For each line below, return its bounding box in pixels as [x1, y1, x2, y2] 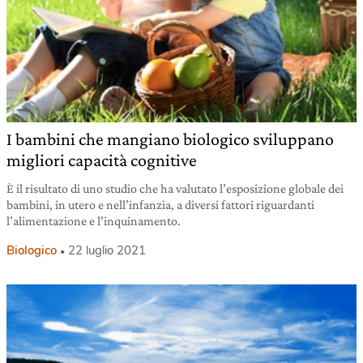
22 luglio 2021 [68, 242, 146, 259]
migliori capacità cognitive [6, 150, 197, 171]
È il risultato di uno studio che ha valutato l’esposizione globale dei [6, 181, 344, 196]
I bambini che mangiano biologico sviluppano [6, 129, 334, 150]
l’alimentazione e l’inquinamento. [6, 214, 181, 228]
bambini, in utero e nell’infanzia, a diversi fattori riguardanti [6, 198, 314, 212]
